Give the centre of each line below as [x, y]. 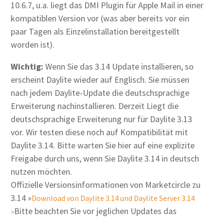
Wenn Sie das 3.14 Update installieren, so [119, 66]
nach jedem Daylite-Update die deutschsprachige [100, 93]
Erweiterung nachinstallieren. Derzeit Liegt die [95, 106]
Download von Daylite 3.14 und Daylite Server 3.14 [113, 198]
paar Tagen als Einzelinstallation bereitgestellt [95, 31]
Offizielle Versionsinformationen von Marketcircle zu [106, 185]
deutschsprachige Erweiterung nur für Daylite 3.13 [102, 119]
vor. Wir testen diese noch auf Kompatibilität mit [100, 132]
